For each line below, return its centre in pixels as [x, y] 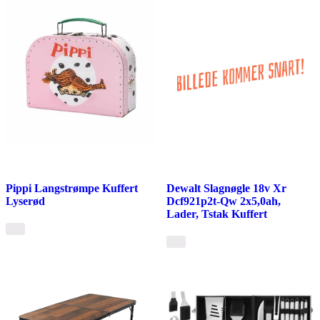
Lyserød [25, 201]
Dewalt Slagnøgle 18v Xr [226, 188]
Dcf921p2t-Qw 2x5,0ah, [223, 201]
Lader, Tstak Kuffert [216, 214]
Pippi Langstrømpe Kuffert [72, 188]
